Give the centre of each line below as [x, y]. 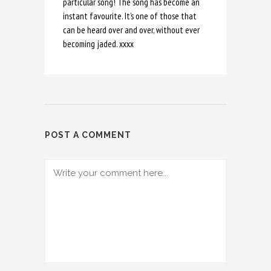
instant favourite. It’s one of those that [130, 16]
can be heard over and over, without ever [131, 30]
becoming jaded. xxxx [98, 44]
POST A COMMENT [88, 135]
